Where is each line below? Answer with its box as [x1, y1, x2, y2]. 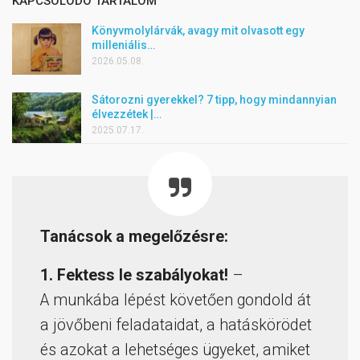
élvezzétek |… [92, 107, 162, 121]
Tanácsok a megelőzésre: [40, 227, 228, 247]
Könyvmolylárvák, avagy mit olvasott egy [92, 24, 305, 38]
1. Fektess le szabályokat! [40, 266, 232, 285]
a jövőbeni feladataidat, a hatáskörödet [40, 316, 312, 335]
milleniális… [92, 39, 155, 52]
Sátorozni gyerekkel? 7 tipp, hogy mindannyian [92, 92, 337, 106]
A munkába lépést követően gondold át [40, 291, 311, 310]
